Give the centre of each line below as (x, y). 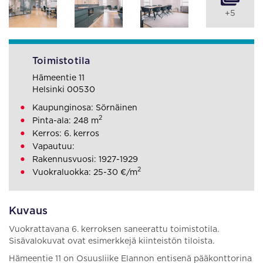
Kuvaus (28, 211)
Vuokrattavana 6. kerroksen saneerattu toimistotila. (114, 230)
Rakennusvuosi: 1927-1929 (85, 160)
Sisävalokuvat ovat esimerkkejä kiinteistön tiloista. (112, 241)
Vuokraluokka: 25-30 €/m (85, 173)
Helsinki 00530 (64, 90)
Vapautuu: (53, 147)
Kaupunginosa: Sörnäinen (85, 108)
